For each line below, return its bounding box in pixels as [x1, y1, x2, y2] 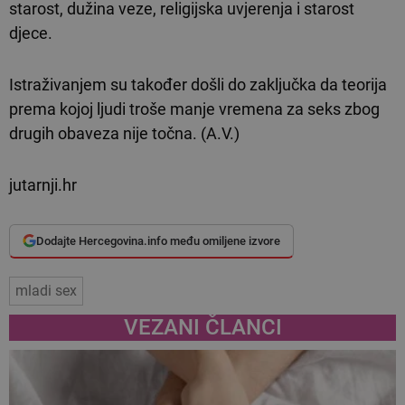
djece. [9, 24, 52, 43]
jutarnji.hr [9, 175, 77, 195]
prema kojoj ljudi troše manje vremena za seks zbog [9, 99, 380, 119]
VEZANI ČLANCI [123, 315, 282, 341]
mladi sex [15, 282, 77, 300]
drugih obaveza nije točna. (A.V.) [9, 124, 240, 144]
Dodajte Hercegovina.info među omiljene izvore [36, 234, 280, 249]
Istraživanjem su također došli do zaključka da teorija [9, 75, 387, 95]
